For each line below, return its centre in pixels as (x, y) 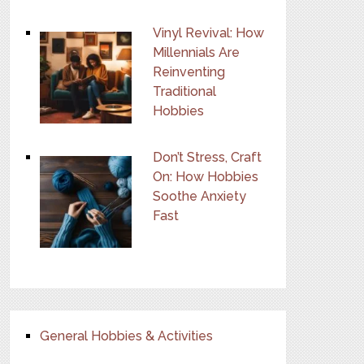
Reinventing (189, 72)
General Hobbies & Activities (127, 336)
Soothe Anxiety (200, 196)
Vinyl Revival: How (209, 33)
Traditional (185, 91)
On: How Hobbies (206, 177)
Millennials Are (197, 52)
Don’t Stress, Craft (208, 157)
